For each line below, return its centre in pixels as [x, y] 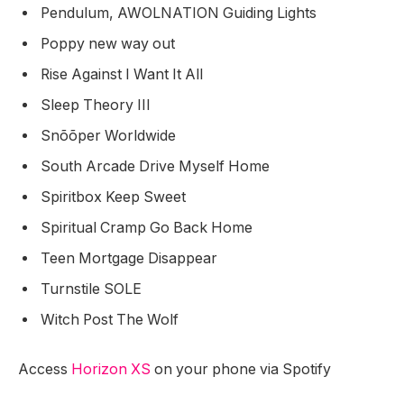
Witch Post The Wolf [111, 319]
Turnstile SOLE [93, 289]
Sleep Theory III [97, 105]
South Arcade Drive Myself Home [157, 166]
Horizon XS [113, 370]
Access [45, 370]
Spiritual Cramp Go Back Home [148, 227]
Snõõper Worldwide [110, 135]
